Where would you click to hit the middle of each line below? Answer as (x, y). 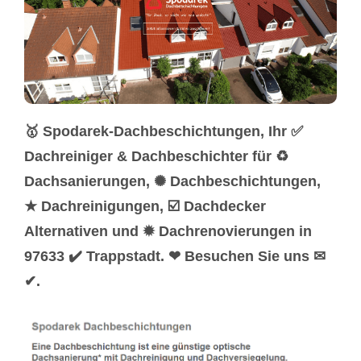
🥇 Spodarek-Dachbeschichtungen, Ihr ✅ (164, 132)
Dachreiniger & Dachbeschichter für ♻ (156, 157)
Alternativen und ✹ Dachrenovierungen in (168, 232)
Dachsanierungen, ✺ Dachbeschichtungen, (172, 182)
